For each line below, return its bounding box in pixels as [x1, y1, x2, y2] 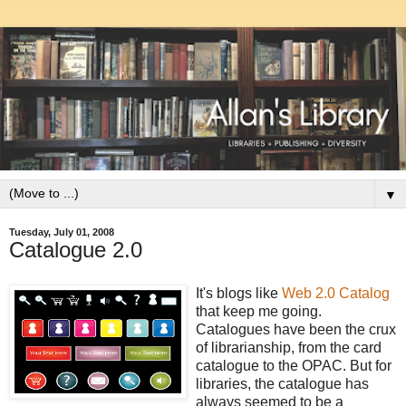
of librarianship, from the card [196, 339, 382, 355]
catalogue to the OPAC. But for [196, 357, 391, 373]
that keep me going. [196, 303, 322, 319]
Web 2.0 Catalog [282, 285, 390, 301]
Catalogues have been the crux [196, 321, 396, 337]
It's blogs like [196, 285, 282, 301]
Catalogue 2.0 [9, 237, 142, 262]
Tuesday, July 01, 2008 [9, 226, 114, 237]
